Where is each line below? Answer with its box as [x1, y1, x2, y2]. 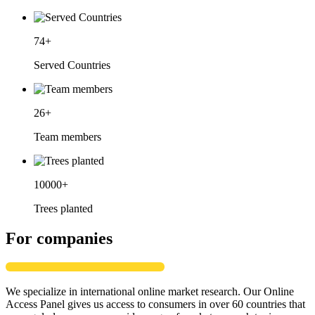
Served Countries [34, 58, 110, 71]
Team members [34, 130, 101, 143]
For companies [6, 229, 112, 247]
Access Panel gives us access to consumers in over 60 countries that [6, 297, 305, 310]
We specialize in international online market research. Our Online [6, 285, 294, 297]
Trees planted [34, 202, 93, 214]
